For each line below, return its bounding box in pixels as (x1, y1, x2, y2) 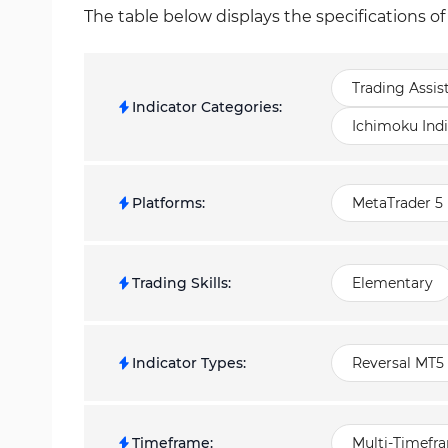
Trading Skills (132, 274, 228, 292)
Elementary (352, 274, 433, 292)
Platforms (132, 194, 202, 212)
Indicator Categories (132, 98, 279, 116)
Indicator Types (132, 354, 243, 372)
